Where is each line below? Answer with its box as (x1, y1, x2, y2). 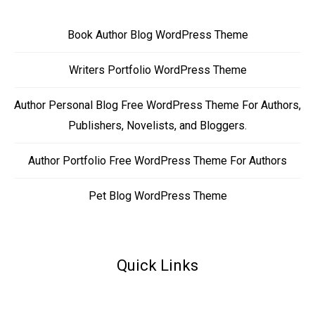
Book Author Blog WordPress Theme (67, 27, 248, 41)
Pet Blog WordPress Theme (88, 188, 227, 202)
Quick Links (117, 257, 198, 275)
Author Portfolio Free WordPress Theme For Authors (28, 153, 287, 167)
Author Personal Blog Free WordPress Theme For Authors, (14, 98, 301, 112)
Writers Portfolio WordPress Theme (68, 63, 247, 77)
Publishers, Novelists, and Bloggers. (68, 118, 247, 132)
